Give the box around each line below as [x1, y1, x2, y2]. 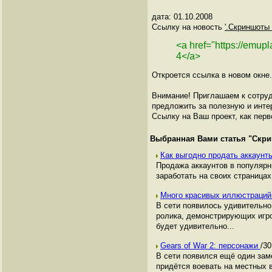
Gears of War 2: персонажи [160, 241, 260, 250]
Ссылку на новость [152, 22, 225, 32]
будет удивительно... [156, 222, 234, 231]
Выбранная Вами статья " [150, 134, 252, 143]
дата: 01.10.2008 [152, 12, 212, 21]
